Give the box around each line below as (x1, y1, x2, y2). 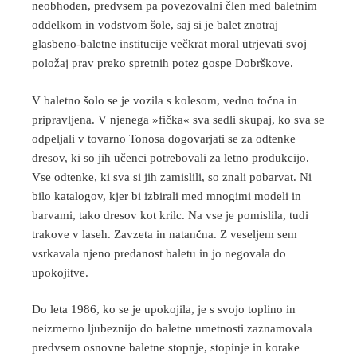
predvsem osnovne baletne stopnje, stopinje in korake (32, 341, 300, 355)
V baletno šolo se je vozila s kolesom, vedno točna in (32, 93, 297, 107)
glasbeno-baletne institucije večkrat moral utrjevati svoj (32, 37, 307, 51)
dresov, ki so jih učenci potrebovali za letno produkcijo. (32, 151, 309, 164)
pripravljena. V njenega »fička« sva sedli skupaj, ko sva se (32, 112, 324, 126)
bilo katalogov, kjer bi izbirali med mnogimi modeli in (32, 189, 301, 202)
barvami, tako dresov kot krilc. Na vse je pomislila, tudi (32, 208, 308, 222)
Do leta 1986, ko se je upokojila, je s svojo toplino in (32, 303, 296, 316)
